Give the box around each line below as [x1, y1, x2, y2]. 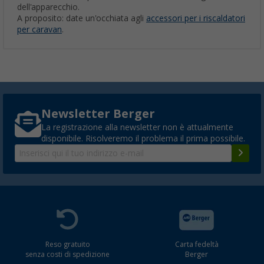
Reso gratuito [45, 240, 90, 249]
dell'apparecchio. [17, 2, 80, 12]
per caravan [17, 25, 62, 35]
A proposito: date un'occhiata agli [17, 14, 146, 24]
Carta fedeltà [174, 240, 219, 249]
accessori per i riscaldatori [146, 14, 245, 24]
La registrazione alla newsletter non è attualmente [41, 123, 233, 133]
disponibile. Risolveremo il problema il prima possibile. [41, 134, 245, 144]
